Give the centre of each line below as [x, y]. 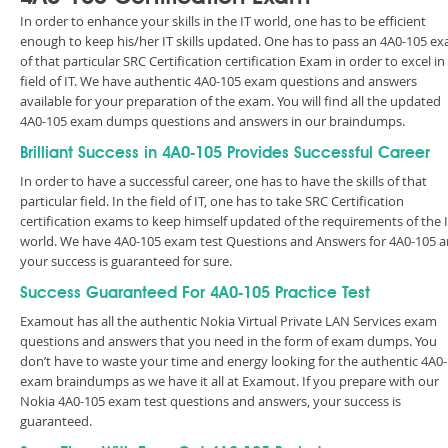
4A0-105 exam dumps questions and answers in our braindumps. [212, 121]
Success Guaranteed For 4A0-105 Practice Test [195, 294]
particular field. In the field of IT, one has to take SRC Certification [212, 201]
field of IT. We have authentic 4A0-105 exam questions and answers [218, 81]
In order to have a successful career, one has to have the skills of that [223, 181]
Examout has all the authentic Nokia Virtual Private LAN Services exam [228, 321]
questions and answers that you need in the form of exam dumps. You [228, 341]
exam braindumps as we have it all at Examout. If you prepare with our [229, 381]
